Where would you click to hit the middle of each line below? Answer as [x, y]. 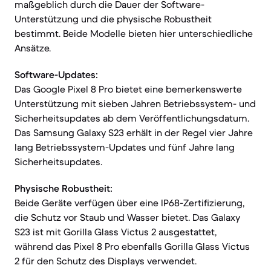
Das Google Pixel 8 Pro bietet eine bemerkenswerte [128, 89]
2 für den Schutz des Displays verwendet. [106, 261]
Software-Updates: [56, 74]
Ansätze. [33, 48]
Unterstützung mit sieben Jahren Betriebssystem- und [135, 103]
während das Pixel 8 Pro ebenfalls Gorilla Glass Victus [132, 246]
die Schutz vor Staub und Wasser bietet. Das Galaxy [127, 217]
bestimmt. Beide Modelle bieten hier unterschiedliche [134, 33]
